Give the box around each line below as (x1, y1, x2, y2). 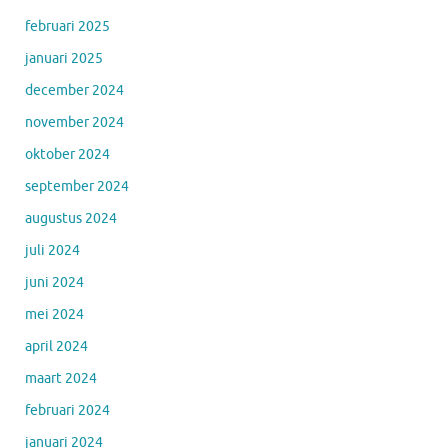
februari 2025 (25, 17, 110, 35)
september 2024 (25, 177, 129, 195)
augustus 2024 (25, 209, 117, 227)
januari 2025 (25, 49, 103, 67)
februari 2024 (25, 401, 110, 419)
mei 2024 (25, 305, 84, 323)
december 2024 (25, 81, 124, 99)
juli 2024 (25, 241, 80, 259)
